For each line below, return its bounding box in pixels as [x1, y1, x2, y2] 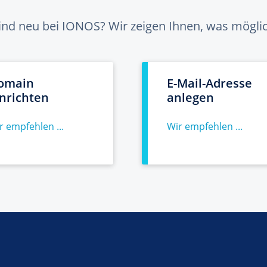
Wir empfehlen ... [167, 120, 243, 133]
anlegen [167, 89, 214, 105]
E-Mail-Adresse [167, 75, 252, 91]
